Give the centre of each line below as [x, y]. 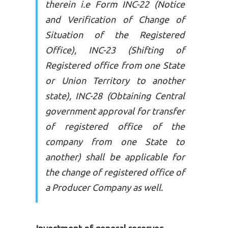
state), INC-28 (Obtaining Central [115, 96]
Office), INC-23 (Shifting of [115, 50]
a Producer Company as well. [104, 187]
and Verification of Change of [115, 19]
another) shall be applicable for [115, 157]
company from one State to [115, 141]
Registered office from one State [115, 65]
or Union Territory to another [115, 80]
